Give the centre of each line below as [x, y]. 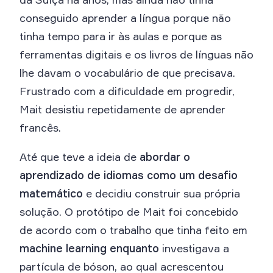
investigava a [194, 248]
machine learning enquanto [89, 248]
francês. [40, 127]
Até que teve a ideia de [80, 156]
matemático [51, 193]
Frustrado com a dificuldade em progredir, [127, 90]
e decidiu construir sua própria [161, 193]
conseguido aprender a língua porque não [125, 17]
